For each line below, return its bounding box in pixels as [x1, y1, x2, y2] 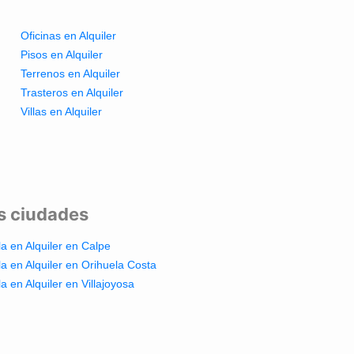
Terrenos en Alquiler [20, 66, 120, 80]
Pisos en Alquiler [20, 47, 103, 61]
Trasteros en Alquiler [20, 85, 123, 99]
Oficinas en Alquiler [20, 28, 116, 42]
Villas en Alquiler [20, 104, 102, 118]
